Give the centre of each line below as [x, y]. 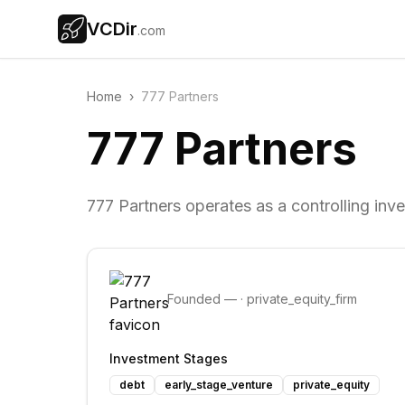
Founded [196, 299]
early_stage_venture [219, 385]
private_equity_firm [302, 299]
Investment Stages [169, 358]
